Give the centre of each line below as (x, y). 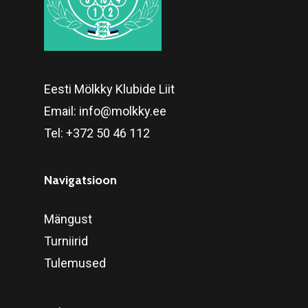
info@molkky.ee (123, 111)
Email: (62, 111)
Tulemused (75, 263)
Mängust (68, 219)
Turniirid (66, 241)
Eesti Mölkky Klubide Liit (109, 89)
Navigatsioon (80, 180)
